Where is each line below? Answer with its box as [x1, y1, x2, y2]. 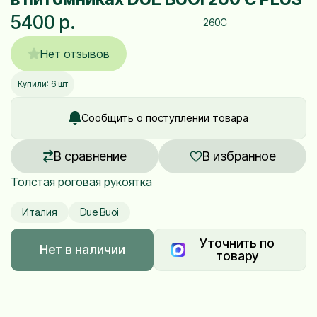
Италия [22, 205, 57, 218]
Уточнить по [200, 235, 275, 250]
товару [216, 248, 259, 263]
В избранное [202, 148, 276, 163]
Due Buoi [80, 205, 119, 218]
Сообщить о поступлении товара [81, 111, 248, 125]
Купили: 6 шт [17, 78, 68, 89]
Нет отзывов [40, 46, 110, 61]
